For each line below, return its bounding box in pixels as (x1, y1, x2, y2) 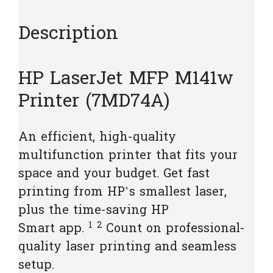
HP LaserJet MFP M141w (18, 66, 233, 94)
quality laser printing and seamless (18, 238, 236, 257)
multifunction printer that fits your (18, 147, 238, 166)
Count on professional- (102, 220, 245, 239)
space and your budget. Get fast (18, 165, 210, 184)
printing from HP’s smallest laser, (18, 183, 227, 202)
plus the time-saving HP (18, 202, 169, 221)
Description (18, 21, 118, 48)
